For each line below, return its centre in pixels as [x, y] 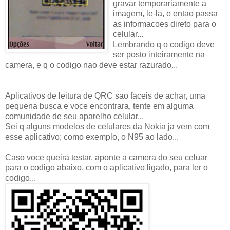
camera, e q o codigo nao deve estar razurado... [91, 65]
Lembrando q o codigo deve [164, 44]
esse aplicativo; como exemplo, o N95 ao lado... [92, 137]
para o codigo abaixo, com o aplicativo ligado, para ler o [107, 167]
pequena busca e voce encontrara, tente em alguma [99, 106]
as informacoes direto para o [165, 24]
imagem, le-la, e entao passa [165, 13]
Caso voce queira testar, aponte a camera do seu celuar [106, 157]
